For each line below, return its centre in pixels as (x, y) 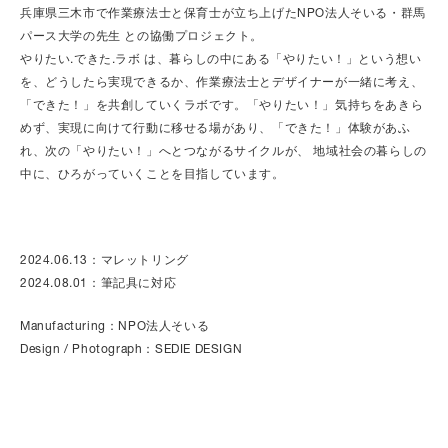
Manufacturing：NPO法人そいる (115, 326)
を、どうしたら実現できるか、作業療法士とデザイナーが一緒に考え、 (222, 82)
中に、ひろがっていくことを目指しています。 (152, 174)
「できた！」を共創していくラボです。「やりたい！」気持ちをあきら (222, 105)
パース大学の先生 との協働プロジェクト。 (141, 36)
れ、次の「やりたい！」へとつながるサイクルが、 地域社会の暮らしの (223, 151)
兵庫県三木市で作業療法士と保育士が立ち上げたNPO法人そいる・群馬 (223, 13)
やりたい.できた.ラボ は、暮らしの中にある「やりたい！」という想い (221, 59)
